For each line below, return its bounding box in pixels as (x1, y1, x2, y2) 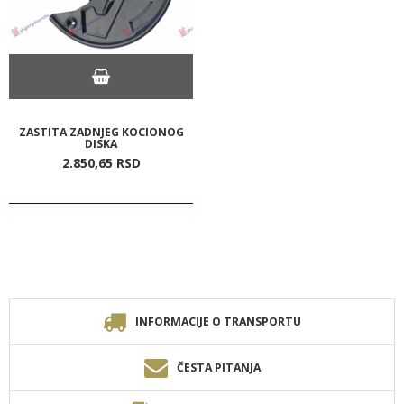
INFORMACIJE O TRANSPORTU (135, 314, 301, 330)
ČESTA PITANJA (176, 360, 261, 376)
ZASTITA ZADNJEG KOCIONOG (18, 124, 184, 140)
